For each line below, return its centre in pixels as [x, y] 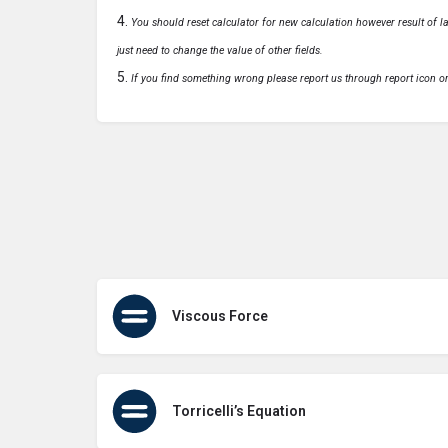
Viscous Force [220, 315]
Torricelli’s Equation [239, 410]
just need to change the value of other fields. [220, 50]
